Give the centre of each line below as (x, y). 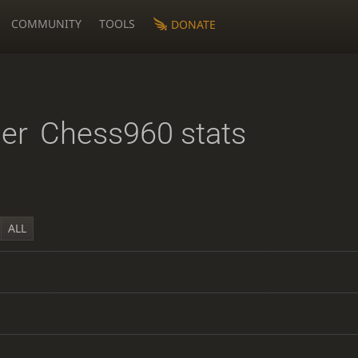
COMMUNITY (47, 24)
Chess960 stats (143, 133)
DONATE (193, 24)
